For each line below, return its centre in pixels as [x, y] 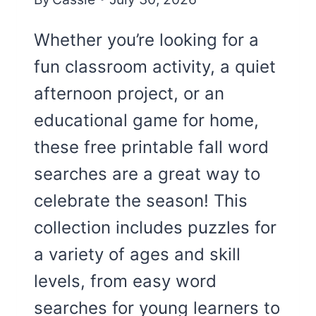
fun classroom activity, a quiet [155, 67]
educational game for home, [146, 121]
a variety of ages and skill [137, 255]
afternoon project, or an [129, 94]
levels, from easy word [125, 281]
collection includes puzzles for [155, 228]
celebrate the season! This [141, 201]
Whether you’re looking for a [146, 40]
